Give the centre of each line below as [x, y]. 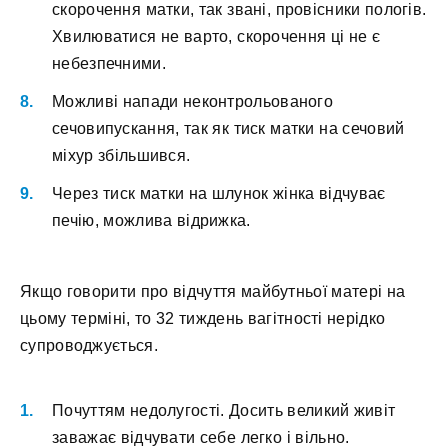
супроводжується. [89, 345]
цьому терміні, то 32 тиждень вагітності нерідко [203, 318]
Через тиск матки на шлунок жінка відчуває [219, 194]
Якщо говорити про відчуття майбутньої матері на [213, 291]
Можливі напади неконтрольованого [193, 102]
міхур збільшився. [121, 156]
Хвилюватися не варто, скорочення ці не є [216, 37]
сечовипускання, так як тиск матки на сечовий [228, 129]
